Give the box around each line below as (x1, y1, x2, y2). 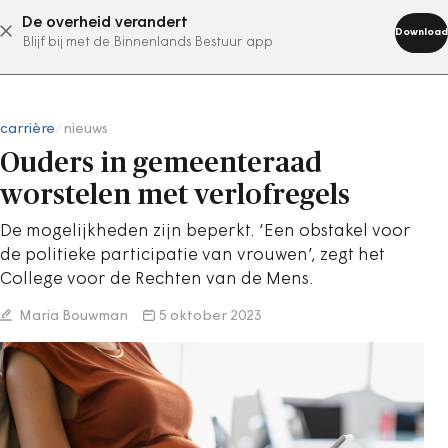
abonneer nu (149, 23, 249, 39)
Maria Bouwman (16, 309, 128, 324)
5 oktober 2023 (159, 309, 262, 324)
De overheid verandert (22, 15, 188, 31)
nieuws (63, 122, 108, 137)
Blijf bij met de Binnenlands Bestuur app (22, 36, 273, 49)
